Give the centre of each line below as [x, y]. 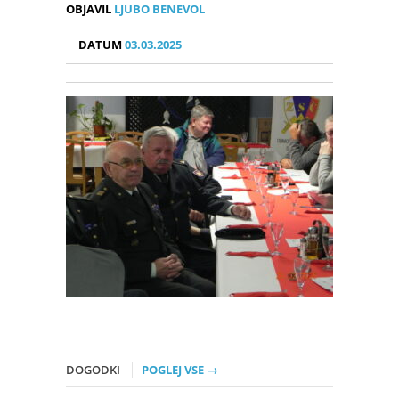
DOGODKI [94, 370]
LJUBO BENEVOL [158, 9]
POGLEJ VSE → [180, 370]
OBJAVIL [89, 9]
